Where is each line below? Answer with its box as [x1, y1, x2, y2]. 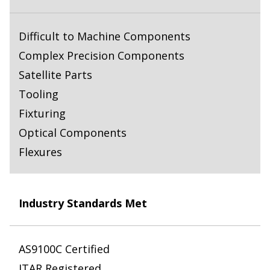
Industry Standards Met [19, 196, 147, 211]
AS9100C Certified [19, 242, 110, 257]
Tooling [19, 87, 58, 102]
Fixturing [19, 106, 66, 121]
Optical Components [19, 125, 127, 140]
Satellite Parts [19, 67, 92, 83]
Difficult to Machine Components [19, 29, 190, 44]
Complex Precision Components [19, 48, 184, 63]
